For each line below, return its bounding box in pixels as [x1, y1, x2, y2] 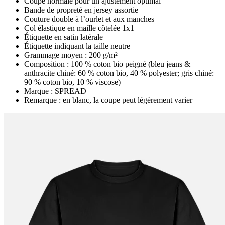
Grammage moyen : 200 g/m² [24, 51, 118, 60]
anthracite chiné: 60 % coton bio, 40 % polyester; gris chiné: [24, 69, 214, 78]
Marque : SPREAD [24, 87, 86, 96]
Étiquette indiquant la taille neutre [24, 42, 130, 51]
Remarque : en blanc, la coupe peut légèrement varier [24, 96, 192, 105]
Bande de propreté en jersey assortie [24, 6, 138, 15]
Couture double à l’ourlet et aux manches [24, 15, 154, 24]
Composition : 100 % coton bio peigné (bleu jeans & [24, 60, 190, 69]
